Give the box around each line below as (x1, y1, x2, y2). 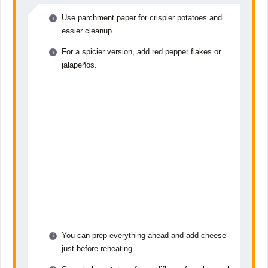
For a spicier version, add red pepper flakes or (62, 47, 221, 56)
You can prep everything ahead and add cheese (62, 230, 227, 240)
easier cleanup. (62, 26, 115, 35)
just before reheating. (62, 243, 135, 253)
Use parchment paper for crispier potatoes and (62, 13, 223, 22)
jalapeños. (62, 60, 98, 69)
